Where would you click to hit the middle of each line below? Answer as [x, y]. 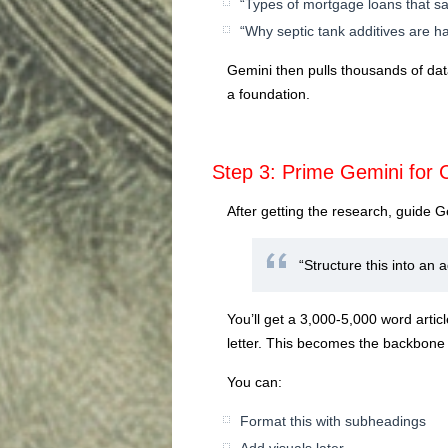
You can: [254, 381]
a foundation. [268, 93]
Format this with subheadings [333, 420]
